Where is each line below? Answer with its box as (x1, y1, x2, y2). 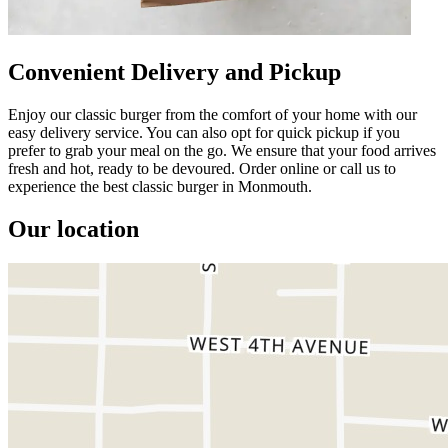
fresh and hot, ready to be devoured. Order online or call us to (8, 159, 396, 177)
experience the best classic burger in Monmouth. (8, 177, 312, 195)
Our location (8, 215, 139, 242)
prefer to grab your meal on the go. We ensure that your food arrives (8, 141, 436, 159)
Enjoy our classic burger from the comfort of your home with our (8, 105, 417, 123)
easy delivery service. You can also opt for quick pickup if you (8, 123, 400, 141)
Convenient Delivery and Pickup (8, 58, 341, 85)
